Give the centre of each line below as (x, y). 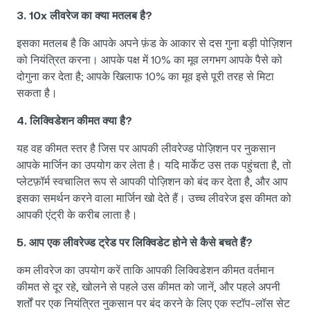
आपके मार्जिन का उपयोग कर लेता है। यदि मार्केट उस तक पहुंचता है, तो (154, 165)
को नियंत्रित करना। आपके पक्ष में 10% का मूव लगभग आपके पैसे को (149, 60)
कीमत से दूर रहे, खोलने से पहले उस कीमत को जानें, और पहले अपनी (148, 287)
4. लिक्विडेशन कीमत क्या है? (74, 121)
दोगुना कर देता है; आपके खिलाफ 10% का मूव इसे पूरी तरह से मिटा (145, 77)
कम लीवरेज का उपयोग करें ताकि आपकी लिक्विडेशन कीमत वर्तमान (145, 271)
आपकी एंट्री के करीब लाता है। (77, 215)
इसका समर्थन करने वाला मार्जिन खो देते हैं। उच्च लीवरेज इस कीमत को (154, 199)
